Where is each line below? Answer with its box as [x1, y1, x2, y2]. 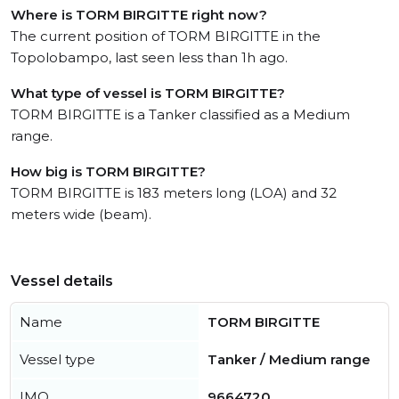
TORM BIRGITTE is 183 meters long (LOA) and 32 [11, 184, 337, 201]
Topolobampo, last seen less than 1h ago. [11, 49, 288, 66]
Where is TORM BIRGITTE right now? [11, 6, 267, 23]
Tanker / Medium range [208, 351, 370, 368]
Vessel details [11, 273, 113, 289]
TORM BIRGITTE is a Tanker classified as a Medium [11, 106, 350, 123]
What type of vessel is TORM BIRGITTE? [11, 85, 285, 102]
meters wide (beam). [11, 206, 151, 223]
